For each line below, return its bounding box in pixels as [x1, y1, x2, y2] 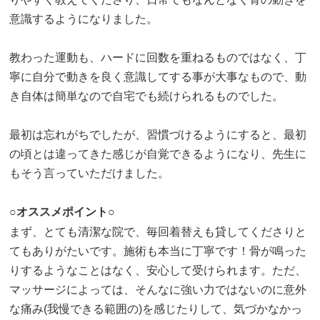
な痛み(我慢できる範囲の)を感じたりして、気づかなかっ [9, 302, 303, 315]
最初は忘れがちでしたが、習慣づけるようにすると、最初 [9, 128, 307, 141]
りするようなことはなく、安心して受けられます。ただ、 [9, 264, 307, 276]
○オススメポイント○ [9, 205, 116, 218]
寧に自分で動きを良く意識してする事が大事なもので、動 [9, 70, 307, 83]
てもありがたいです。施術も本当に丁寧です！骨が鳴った [9, 244, 307, 257]
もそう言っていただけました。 [9, 166, 170, 179]
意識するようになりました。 [9, 12, 159, 25]
